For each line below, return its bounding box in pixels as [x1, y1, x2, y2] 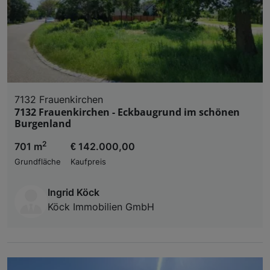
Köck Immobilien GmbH [48, 200, 154, 213]
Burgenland [14, 116, 71, 130]
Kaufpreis [71, 157, 106, 166]
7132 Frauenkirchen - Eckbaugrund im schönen [14, 105, 240, 119]
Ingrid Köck [48, 186, 99, 198]
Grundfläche [14, 157, 61, 166]
